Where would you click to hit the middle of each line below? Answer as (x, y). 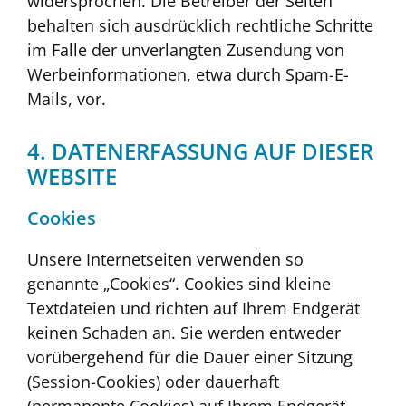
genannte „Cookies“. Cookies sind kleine (179, 284)
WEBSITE (72, 177)
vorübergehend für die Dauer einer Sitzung (190, 358)
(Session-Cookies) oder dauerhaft (153, 382)
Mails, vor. (67, 98)
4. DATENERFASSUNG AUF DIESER (200, 151)
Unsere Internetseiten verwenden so (165, 260)
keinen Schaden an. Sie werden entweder (184, 333)
